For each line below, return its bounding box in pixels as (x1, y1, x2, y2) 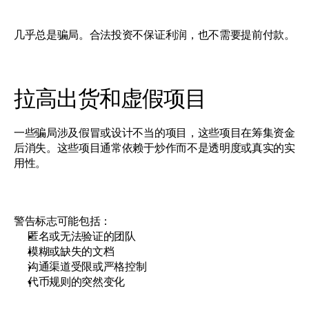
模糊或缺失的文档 (28, 244, 114, 258)
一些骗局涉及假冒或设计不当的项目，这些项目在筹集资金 (14, 126, 295, 139)
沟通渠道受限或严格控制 (28, 259, 147, 273)
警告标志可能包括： (14, 214, 112, 228)
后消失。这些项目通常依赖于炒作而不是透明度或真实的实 (14, 141, 295, 154)
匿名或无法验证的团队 (28, 229, 136, 243)
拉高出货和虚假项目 (14, 84, 207, 112)
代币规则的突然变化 (28, 275, 126, 288)
